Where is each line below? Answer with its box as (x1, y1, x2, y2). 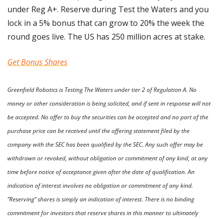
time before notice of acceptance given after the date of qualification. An (7, 168, 195, 176)
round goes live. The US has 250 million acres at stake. (7, 31, 205, 43)
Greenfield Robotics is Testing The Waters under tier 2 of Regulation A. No (7, 86, 197, 94)
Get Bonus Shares (7, 57, 67, 68)
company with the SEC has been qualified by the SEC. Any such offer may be (7, 140, 203, 149)
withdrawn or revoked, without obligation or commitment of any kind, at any (7, 154, 208, 163)
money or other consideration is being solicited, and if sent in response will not (7, 99, 211, 108)
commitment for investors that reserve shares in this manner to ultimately (7, 209, 198, 218)
